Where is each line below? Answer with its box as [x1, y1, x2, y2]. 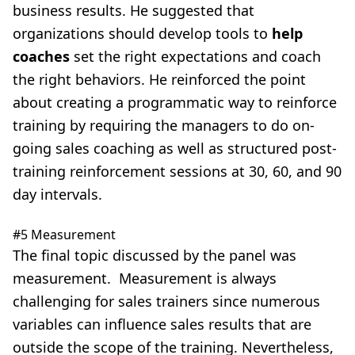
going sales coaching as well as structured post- [13, 139, 337, 158]
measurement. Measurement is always [13, 269, 277, 288]
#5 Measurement [13, 226, 116, 243]
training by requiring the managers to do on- [13, 116, 315, 135]
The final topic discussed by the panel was [13, 246, 296, 265]
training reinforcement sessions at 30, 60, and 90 [13, 162, 342, 181]
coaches [13, 47, 70, 66]
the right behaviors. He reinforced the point [13, 70, 306, 89]
